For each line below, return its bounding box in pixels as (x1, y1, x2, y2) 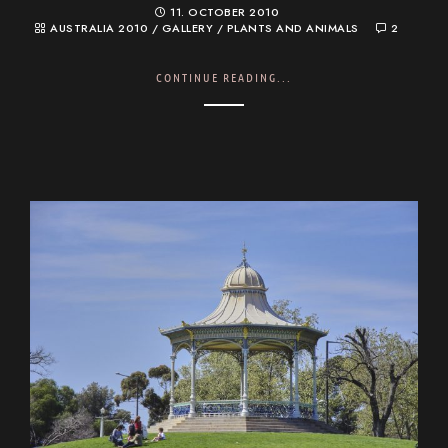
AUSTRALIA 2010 (50, 21, 149, 37)
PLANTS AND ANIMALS (226, 21, 359, 37)
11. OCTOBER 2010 (170, 5, 279, 21)
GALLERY (161, 21, 214, 37)
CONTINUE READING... (156, 69, 292, 86)
